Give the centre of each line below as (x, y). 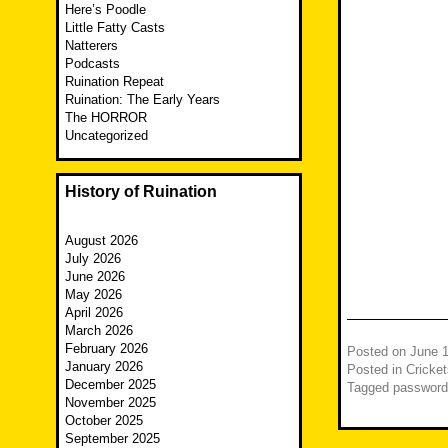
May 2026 (93, 295)
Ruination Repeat (114, 82)
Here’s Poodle (105, 10)
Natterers (91, 46)
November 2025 (110, 403)
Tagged (370, 388)
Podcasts (92, 64)
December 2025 (110, 385)
